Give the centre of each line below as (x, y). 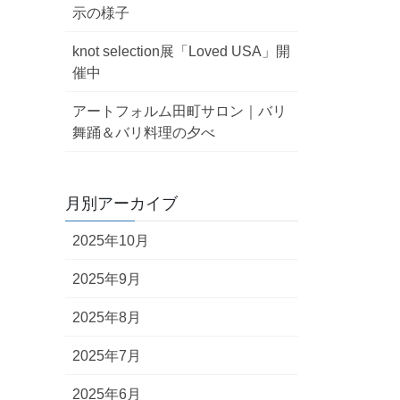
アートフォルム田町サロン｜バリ (179, 111)
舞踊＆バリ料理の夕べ (144, 133)
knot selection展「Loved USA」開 (181, 51)
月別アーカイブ (121, 204)
